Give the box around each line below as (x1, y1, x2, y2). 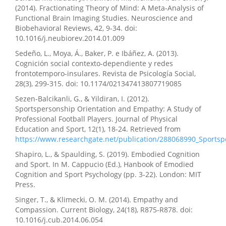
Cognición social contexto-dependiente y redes (15, 59, 173, 69)
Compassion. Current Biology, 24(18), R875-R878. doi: (15, 205, 193, 215)
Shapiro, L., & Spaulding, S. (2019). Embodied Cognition (15, 149, 200, 159)
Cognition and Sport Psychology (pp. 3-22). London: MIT (15, 169, 201, 180)
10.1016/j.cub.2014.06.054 (15, 215, 103, 225)
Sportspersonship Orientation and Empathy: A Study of (15, 104, 201, 114)
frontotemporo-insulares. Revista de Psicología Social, (15, 69, 196, 79)
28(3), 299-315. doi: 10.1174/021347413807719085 (15, 79, 182, 89)
